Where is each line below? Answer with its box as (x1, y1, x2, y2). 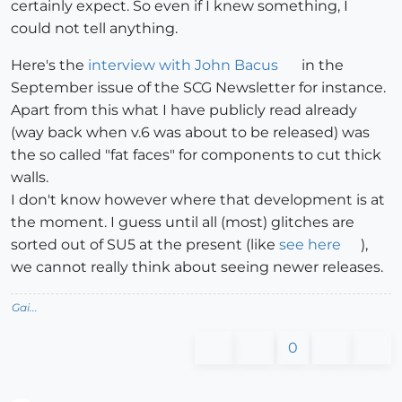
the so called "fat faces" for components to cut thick (11, 146, 381, 164)
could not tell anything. (11, 20, 178, 38)
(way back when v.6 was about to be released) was (11, 124, 370, 142)
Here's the (11, 57, 88, 74)
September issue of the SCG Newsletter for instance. (11, 79, 386, 97)
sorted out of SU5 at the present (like (11, 236, 279, 254)
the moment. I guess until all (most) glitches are (11, 214, 354, 232)
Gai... (12, 301, 38, 315)
